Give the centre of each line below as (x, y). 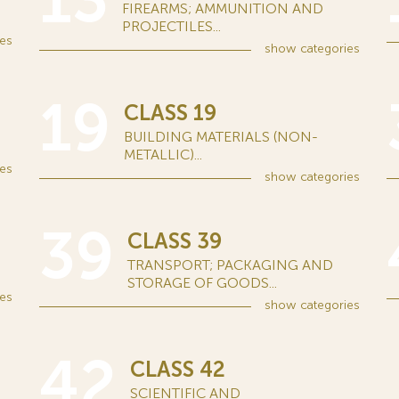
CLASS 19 (170, 113)
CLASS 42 (178, 369)
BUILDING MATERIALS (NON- (221, 137)
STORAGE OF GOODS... (202, 283)
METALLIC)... (163, 155)
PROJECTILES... (171, 26)
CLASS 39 (175, 241)
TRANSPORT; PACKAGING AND (230, 265)
